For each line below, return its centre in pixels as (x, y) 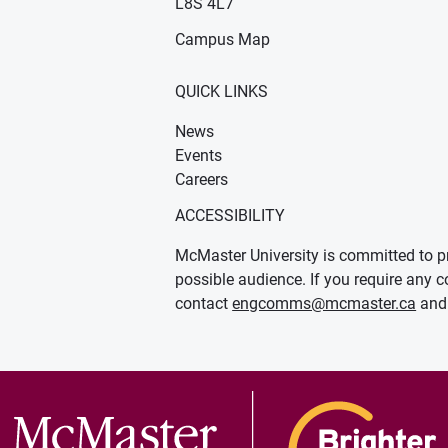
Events (199, 156)
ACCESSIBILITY (230, 216)
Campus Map (223, 40)
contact (204, 304)
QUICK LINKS (222, 92)
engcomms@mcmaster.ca (324, 304)
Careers (202, 180)
